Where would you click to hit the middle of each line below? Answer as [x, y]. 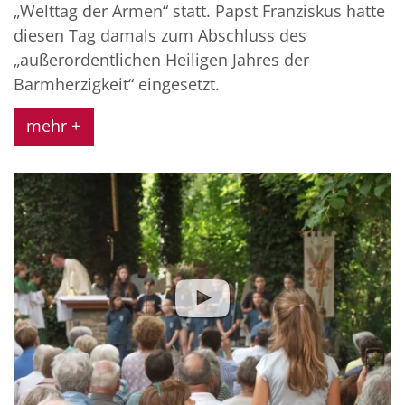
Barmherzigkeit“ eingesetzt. [117, 85]
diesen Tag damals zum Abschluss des [160, 36]
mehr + [54, 126]
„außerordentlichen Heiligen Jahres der [161, 60]
